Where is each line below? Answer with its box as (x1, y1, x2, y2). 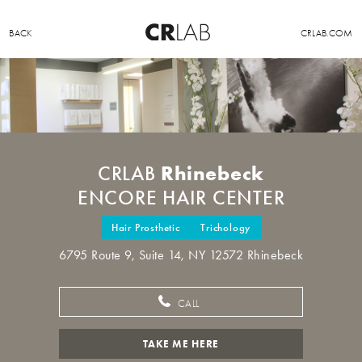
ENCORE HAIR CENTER (77, 186, 285, 211)
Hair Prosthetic (111, 221, 180, 234)
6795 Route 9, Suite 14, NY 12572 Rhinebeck (58, 247, 304, 263)
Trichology (200, 221, 251, 234)
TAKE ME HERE (143, 338, 219, 351)
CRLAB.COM (300, 27, 353, 39)
